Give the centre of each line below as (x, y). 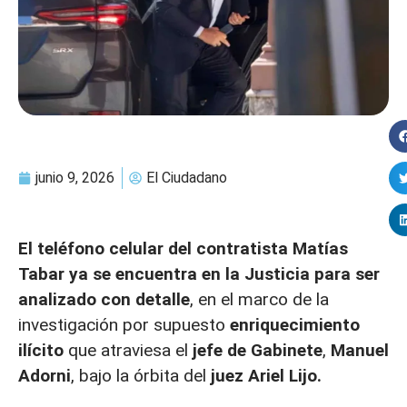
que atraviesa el (130, 350)
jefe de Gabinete (258, 350)
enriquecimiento (295, 324)
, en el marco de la (259, 299)
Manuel (357, 350)
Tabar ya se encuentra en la (129, 273)
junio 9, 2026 (75, 177)
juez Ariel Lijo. (266, 375)
